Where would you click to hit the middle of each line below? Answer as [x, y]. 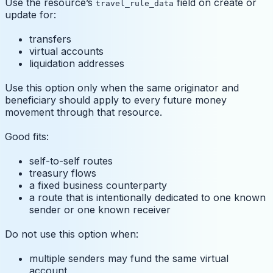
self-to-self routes [71, 161]
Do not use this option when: [72, 234]
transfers [50, 39]
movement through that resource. [83, 112]
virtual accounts [66, 51]
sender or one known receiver [100, 210]
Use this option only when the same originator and [122, 88]
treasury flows [63, 173]
